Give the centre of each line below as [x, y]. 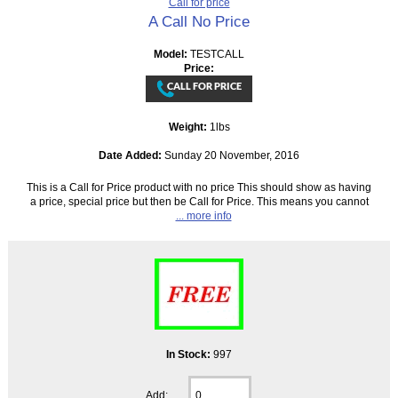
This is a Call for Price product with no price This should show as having [199, 187]
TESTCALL [217, 54]
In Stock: [190, 354]
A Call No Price [199, 22]
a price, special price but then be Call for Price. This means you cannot [199, 202]
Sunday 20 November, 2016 [231, 155]
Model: [172, 54]
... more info [203, 216]
